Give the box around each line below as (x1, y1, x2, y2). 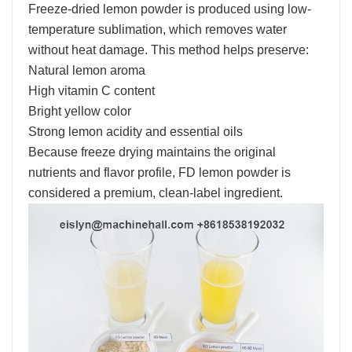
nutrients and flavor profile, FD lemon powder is (28, 166, 291, 179)
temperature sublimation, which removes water (28, 23, 287, 36)
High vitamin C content (28, 84, 155, 97)
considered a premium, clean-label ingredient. (28, 186, 283, 200)
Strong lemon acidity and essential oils (28, 125, 243, 138)
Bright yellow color (28, 104, 131, 118)
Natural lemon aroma (28, 64, 145, 77)
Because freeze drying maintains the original (28, 145, 276, 159)
